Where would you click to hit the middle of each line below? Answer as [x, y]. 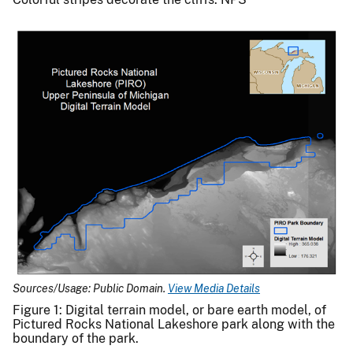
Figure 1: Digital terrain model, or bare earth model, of [169, 310]
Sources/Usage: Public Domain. [90, 288]
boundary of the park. [76, 339]
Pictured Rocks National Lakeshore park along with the [174, 325]
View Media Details [214, 288]
